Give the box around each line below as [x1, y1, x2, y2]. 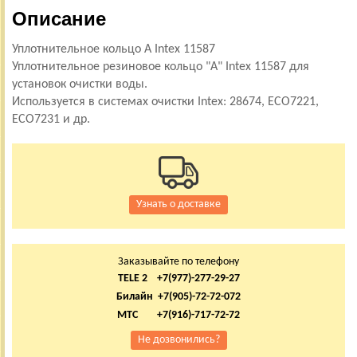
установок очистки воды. [12, 77, 147, 91]
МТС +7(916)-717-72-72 [117, 308, 240, 321]
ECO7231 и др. [12, 112, 90, 126]
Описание [12, 7, 106, 29]
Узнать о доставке [136, 198, 221, 210]
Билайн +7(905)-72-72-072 [116, 290, 241, 303]
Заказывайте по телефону [118, 255, 239, 268]
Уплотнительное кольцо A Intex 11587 [12, 42, 215, 56]
